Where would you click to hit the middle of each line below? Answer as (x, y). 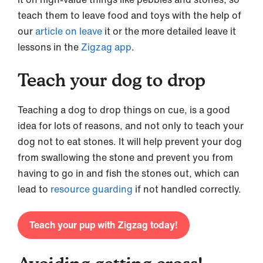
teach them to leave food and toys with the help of (129, 15)
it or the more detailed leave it (169, 31)
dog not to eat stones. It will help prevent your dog (130, 141)
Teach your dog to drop (112, 80)
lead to (34, 189)
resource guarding (92, 189)
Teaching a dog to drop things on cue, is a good (124, 109)
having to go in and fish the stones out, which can (129, 173)
